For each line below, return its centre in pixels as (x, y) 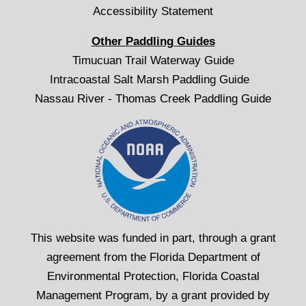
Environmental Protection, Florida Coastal (153, 277)
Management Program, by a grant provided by (153, 296)
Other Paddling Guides (153, 42)
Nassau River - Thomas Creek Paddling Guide (153, 99)
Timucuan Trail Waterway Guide (153, 61)
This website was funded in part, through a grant (153, 238)
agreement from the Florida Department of (153, 258)
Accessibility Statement (153, 12)
